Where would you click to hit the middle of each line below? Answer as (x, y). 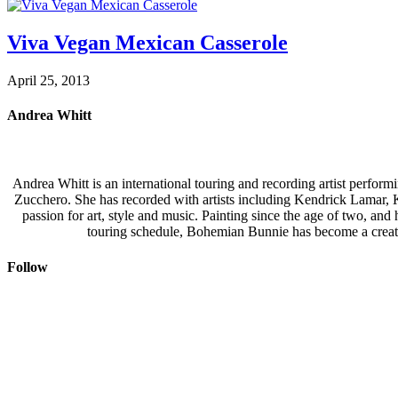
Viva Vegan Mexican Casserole (147, 42)
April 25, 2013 (48, 80)
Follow (28, 267)
